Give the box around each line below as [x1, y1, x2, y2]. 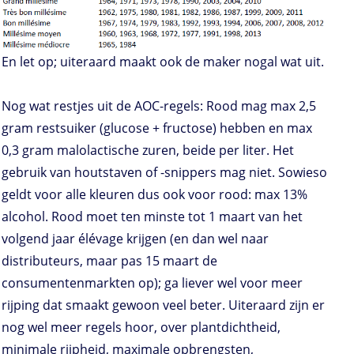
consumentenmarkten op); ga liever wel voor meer [2, 274, 303, 292]
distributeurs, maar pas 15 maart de [2, 252, 217, 270]
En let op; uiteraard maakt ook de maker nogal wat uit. [2, 53, 324, 71]
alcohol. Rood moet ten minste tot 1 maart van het [2, 208, 303, 226]
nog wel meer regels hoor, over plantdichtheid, [2, 318, 281, 337]
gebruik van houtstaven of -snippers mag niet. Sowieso [2, 164, 327, 182]
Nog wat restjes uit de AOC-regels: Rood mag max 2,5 [2, 97, 316, 115]
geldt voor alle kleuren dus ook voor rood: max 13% [2, 186, 307, 204]
